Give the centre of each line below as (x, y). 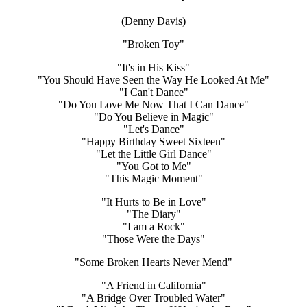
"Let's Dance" (153, 129)
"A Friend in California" (153, 285)
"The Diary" (153, 214)
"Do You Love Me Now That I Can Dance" (153, 104)
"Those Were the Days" (153, 238)
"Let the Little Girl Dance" (153, 153)
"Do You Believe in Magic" (153, 116)
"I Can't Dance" (153, 92)
